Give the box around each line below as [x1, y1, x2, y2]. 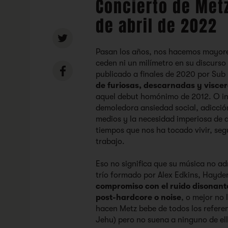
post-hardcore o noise [96, 193, 182, 202]
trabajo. [96, 137, 125, 146]
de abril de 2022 [96, 14, 218, 38]
